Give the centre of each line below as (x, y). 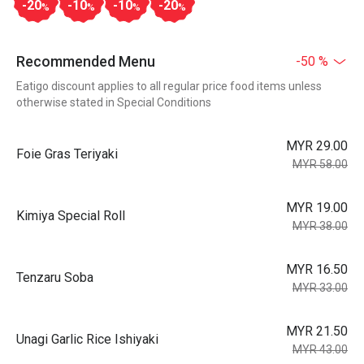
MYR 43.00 (320, 349)
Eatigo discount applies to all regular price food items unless (169, 86)
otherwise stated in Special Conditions (114, 102)
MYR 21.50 (317, 331)
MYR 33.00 (320, 288)
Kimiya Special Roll (71, 216)
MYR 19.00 (317, 208)
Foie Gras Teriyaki (67, 154)
